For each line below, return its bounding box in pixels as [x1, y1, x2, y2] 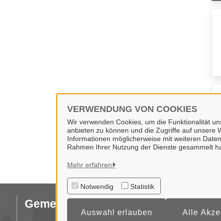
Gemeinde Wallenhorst [24, 197, 147, 210]
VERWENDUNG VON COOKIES [67, 104, 197, 114]
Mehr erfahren [67, 161, 112, 169]
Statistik [130, 183, 154, 190]
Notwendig [80, 183, 113, 190]
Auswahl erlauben [80, 208, 152, 217]
